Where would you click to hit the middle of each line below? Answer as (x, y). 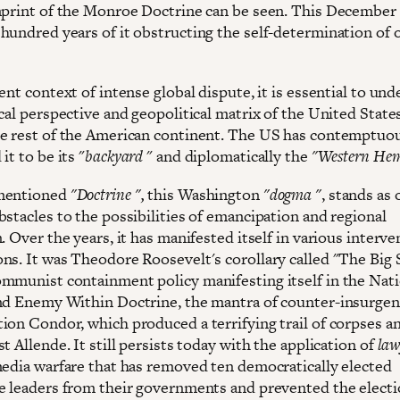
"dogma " (292, 194)
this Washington (204, 194)
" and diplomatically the (227, 155)
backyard (114, 155)
